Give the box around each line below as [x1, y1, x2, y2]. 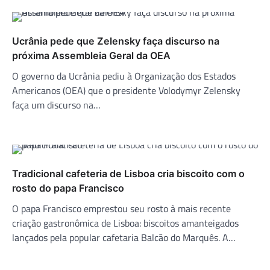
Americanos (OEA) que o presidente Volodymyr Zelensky [12, 83, 240, 98]
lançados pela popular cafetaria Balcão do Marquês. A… [12, 230, 236, 245]
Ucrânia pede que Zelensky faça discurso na [12, 34, 219, 47]
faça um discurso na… [12, 97, 101, 112]
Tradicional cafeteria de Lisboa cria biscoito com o [12, 167, 245, 180]
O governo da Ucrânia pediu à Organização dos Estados [12, 68, 236, 83]
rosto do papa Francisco [12, 181, 124, 194]
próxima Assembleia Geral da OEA [12, 49, 171, 61]
